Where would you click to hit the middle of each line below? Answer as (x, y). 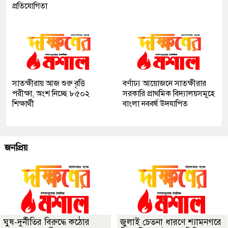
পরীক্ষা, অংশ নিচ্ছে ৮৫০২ (51, 94)
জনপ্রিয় (16, 148)
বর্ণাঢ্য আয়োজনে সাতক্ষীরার (164, 84)
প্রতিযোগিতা (30, 6)
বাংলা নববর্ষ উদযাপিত (155, 104)
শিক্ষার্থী (23, 104)
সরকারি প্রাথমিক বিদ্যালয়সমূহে (169, 94)
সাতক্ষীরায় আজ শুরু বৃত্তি (49, 84)
